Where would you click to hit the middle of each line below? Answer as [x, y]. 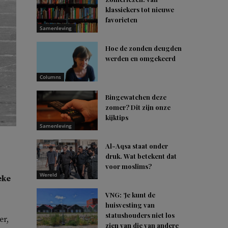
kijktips [117, 117]
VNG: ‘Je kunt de [130, 195]
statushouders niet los [140, 215]
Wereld [48, 175]
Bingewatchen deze [136, 97]
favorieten [121, 20]
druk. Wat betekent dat [141, 156]
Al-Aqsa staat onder [137, 146]
